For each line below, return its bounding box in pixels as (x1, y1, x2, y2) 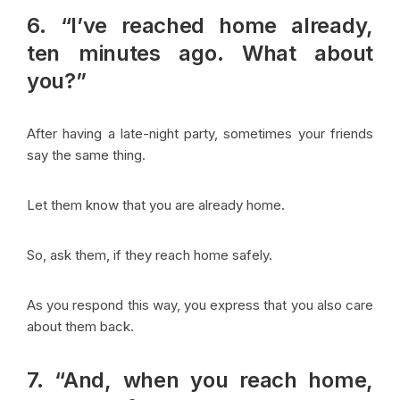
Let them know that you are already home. (27, 196, 288, 213)
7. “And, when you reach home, (27, 366, 373, 393)
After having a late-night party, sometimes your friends (27, 124, 373, 142)
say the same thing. (27, 146, 146, 163)
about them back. (27, 317, 137, 335)
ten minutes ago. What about (27, 39, 373, 66)
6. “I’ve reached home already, (27, 12, 373, 38)
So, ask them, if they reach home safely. (27, 246, 272, 263)
